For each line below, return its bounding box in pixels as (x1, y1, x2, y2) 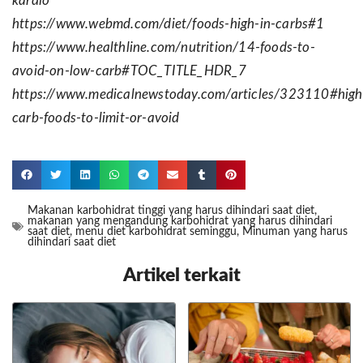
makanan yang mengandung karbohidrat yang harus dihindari (27, 215, 332, 227)
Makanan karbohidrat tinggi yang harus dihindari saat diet (27, 204, 314, 216)
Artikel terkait (122, 265, 241, 284)
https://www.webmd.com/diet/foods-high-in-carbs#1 (12, 18, 325, 32)
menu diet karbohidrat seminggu (75, 225, 237, 237)
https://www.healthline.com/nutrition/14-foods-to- (12, 41, 315, 55)
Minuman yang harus (241, 225, 348, 237)
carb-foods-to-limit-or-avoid (12, 112, 180, 126)
